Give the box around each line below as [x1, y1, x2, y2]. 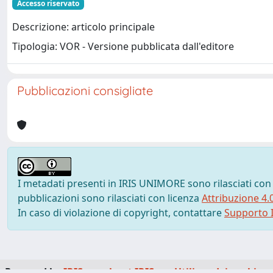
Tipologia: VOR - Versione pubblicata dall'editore [12, 40, 234, 54]
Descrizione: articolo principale [12, 20, 155, 34]
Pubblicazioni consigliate [17, 83, 153, 98]
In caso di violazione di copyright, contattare [18, 206, 224, 219]
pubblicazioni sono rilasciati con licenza [18, 191, 202, 205]
